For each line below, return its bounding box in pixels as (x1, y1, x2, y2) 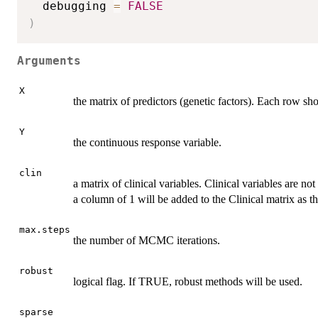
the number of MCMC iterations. (73, 234, 220, 246)
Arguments (17, 55, 81, 68)
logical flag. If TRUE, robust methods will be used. (73, 275, 302, 287)
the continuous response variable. (73, 136, 221, 148)
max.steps (19, 224, 70, 235)
